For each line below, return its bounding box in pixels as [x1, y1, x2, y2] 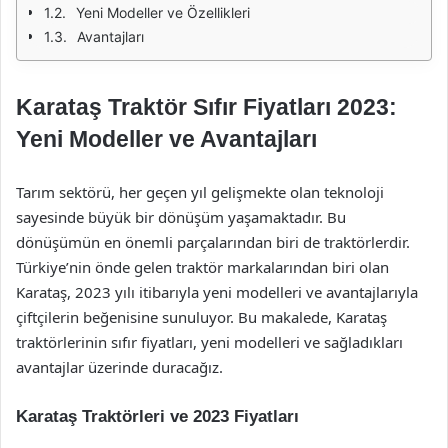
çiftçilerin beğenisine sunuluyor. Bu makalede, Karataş [16, 307, 387, 327]
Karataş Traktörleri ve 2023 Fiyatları [16, 407, 299, 426]
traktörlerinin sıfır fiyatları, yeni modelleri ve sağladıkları [16, 332, 403, 352]
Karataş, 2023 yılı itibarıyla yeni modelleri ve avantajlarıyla [16, 282, 418, 302]
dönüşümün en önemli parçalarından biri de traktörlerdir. [16, 232, 410, 252]
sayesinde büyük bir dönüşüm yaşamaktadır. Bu [16, 207, 346, 227]
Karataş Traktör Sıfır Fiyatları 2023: [16, 94, 397, 120]
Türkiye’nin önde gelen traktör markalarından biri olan [16, 257, 389, 277]
